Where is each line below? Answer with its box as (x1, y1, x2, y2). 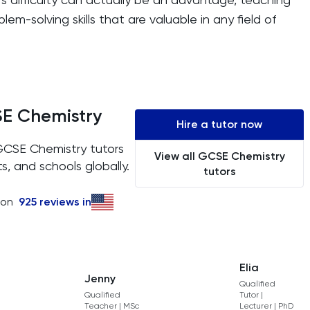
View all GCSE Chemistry (154, 149, 285, 163)
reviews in (37, 195, 91, 208)
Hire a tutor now (176, 118, 262, 131)
